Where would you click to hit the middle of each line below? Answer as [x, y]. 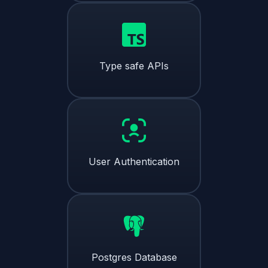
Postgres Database [134, 257]
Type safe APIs [134, 66]
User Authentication [134, 161]
